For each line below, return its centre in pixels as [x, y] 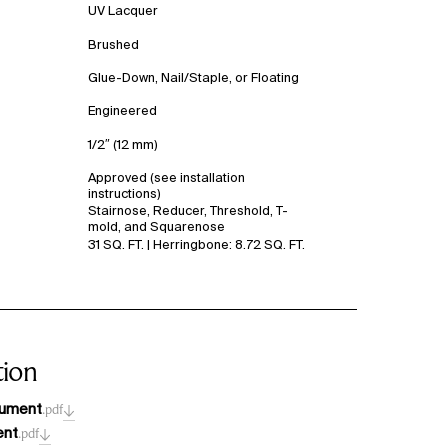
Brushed [113, 43]
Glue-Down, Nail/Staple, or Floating [193, 76]
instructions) [124, 193]
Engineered [122, 110]
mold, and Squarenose [156, 226]
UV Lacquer [122, 10]
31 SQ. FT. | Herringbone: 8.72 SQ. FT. [196, 243]
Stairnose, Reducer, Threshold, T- [187, 210]
